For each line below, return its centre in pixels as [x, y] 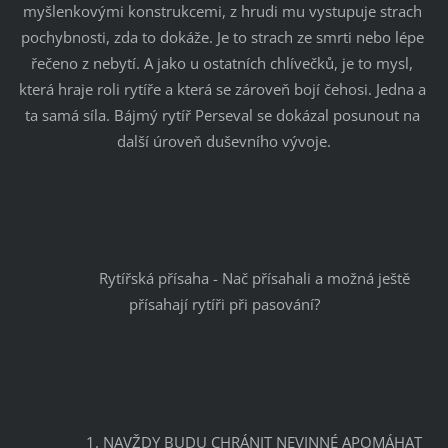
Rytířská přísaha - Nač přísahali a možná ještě [66, 278]
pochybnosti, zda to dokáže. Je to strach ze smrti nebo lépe [222, 36]
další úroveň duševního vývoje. [224, 140]
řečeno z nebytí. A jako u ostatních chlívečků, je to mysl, [222, 62]
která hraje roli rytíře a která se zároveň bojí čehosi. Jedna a [222, 88]
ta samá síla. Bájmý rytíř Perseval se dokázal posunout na [222, 114]
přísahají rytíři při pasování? [224, 304]
